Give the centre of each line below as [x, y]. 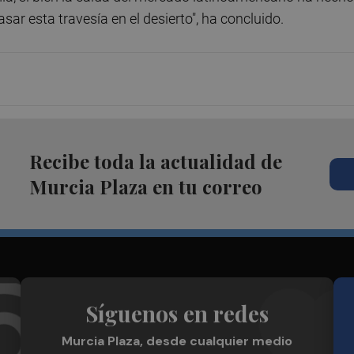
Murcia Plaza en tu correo [145, 187]
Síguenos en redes [177, 314]
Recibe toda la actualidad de [155, 162]
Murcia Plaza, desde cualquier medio [177, 341]
